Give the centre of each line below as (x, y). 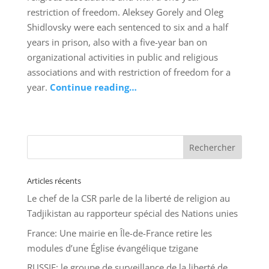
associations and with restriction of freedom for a (128, 72)
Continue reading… (93, 87)
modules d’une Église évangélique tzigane (112, 248)
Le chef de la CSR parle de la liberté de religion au (128, 198)
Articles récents (54, 181)
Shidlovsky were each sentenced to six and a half (127, 27)
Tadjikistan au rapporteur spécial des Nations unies (132, 213)
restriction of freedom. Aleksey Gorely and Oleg (125, 12)
